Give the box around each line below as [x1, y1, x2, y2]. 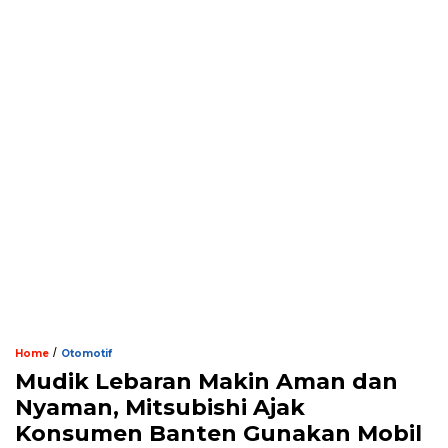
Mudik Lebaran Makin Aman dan [15, 367, 398, 395]
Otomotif [61, 346, 112, 360]
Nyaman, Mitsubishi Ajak [15, 393, 305, 421]
